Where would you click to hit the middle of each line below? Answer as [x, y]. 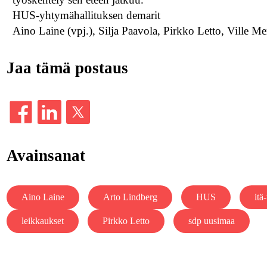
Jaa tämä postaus [67, 68]
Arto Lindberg [130, 197]
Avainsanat [46, 156]
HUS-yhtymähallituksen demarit [87, 15]
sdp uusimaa [211, 221]
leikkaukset [42, 221]
